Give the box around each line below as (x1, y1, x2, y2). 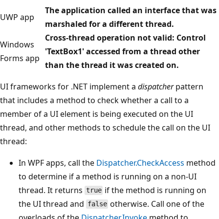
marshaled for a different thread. (45, 18, 174, 29)
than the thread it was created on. (45, 59, 179, 70)
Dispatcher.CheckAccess (96, 157, 184, 168)
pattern (174, 81, 203, 92)
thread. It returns (19, 184, 85, 196)
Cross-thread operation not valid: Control (45, 32, 206, 43)
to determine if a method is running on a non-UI (19, 171, 197, 182)
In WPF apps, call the (19, 157, 96, 168)
